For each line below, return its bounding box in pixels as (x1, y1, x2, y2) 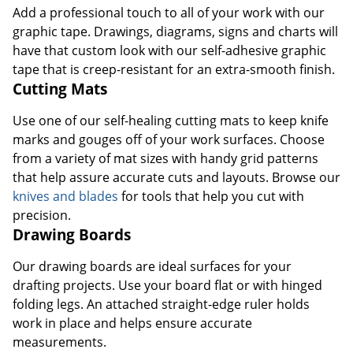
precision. (13, 206, 71, 224)
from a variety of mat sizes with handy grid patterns (13, 149, 318, 167)
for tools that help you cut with (118, 187, 304, 205)
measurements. (13, 333, 106, 351)
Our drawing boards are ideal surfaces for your (13, 257, 292, 275)
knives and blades (13, 187, 118, 205)
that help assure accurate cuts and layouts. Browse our (13, 168, 340, 186)
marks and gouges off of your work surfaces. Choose (13, 130, 325, 148)
